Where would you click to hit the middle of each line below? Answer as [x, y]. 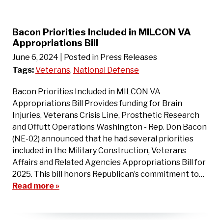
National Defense [106, 70]
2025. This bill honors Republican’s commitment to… [108, 174]
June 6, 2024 [35, 57]
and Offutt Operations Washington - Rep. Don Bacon [110, 127]
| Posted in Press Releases [109, 57]
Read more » [36, 186]
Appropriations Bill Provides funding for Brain [97, 103]
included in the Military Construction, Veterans [99, 150]
